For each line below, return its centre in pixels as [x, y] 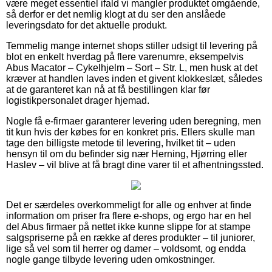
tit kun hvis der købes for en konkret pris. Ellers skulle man [131, 132]
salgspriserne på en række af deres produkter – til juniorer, [131, 237]
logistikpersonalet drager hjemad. [78, 100]
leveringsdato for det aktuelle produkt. [87, 25]
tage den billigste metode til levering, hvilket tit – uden [121, 143]
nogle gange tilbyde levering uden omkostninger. [110, 259]
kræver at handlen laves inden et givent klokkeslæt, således [134, 78]
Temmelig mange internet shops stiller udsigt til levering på [132, 46]
